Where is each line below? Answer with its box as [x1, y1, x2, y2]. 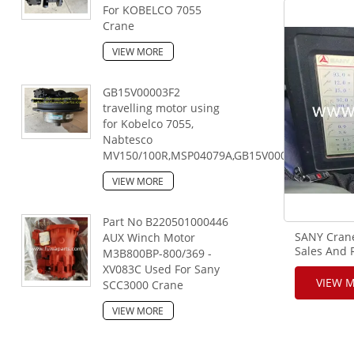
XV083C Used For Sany [102, 261, 220, 277]
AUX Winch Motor [102, 229, 195, 245]
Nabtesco [102, 131, 153, 147]
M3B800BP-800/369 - [102, 245, 212, 261]
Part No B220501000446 [102, 213, 228, 229]
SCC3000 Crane [102, 277, 183, 292]
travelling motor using [102, 100, 220, 115]
